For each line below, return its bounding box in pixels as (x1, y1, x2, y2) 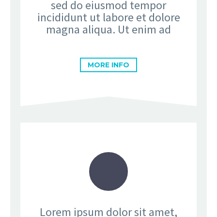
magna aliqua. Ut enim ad (46, 21, 171, 37)
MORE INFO (88, 61, 129, 70)
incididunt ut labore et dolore (37, 9, 180, 25)
